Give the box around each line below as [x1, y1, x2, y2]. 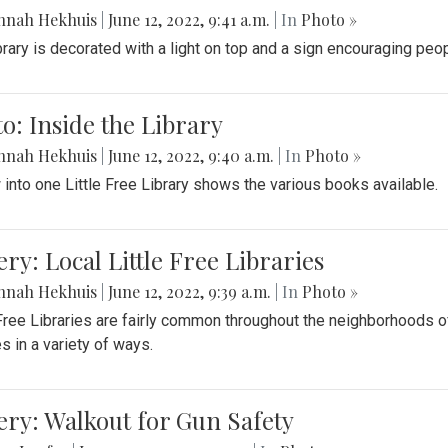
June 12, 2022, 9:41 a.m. [104, 9, 274, 31]
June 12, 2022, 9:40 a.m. [104, 145, 278, 167]
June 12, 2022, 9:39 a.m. [104, 281, 275, 303]
